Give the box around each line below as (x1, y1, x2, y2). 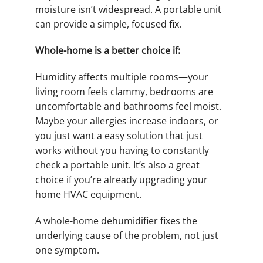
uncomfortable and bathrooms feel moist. (35, 100, 221, 113)
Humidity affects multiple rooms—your (35, 70, 208, 84)
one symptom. (35, 244, 99, 257)
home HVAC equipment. (35, 188, 141, 201)
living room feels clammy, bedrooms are (35, 85, 213, 99)
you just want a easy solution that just (35, 129, 203, 143)
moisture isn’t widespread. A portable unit (35, 3, 221, 16)
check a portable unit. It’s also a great (35, 159, 200, 172)
